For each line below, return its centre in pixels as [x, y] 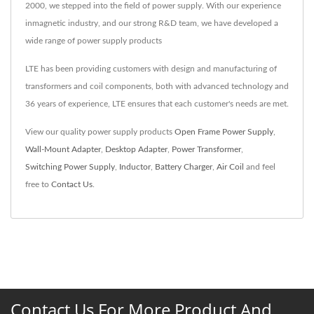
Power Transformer [206, 150]
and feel [260, 167]
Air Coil [230, 167]
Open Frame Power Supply [224, 132]
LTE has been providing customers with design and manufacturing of [151, 69]
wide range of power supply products [94, 41]
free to [38, 185]
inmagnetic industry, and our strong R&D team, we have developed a [152, 23]
